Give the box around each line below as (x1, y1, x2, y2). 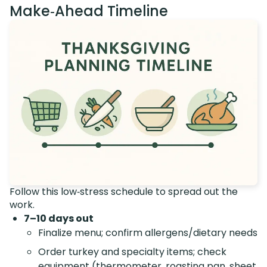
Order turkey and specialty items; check (38, 244, 226, 259)
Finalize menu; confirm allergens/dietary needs (38, 225, 257, 240)
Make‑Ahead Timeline (10, 1, 168, 21)
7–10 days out (24, 211, 94, 225)
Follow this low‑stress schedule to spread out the (10, 184, 238, 198)
